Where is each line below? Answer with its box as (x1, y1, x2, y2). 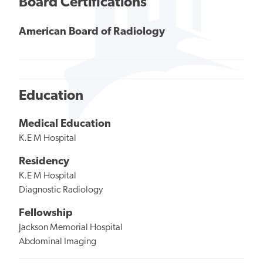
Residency (19, 156, 69, 168)
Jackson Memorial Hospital (19, 222, 123, 232)
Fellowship (19, 207, 73, 219)
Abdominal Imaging (19, 237, 96, 247)
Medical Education (19, 119, 111, 130)
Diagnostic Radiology (19, 186, 103, 195)
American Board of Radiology (19, 26, 165, 38)
